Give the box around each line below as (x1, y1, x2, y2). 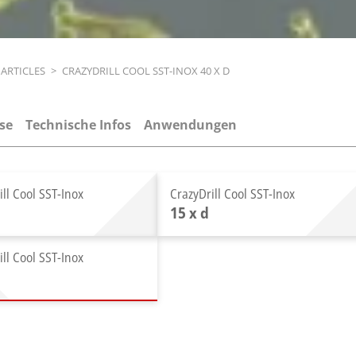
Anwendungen (144, 116, 237, 133)
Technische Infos (25, 116, 131, 133)
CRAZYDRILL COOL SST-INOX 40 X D (61, 64, 230, 78)
